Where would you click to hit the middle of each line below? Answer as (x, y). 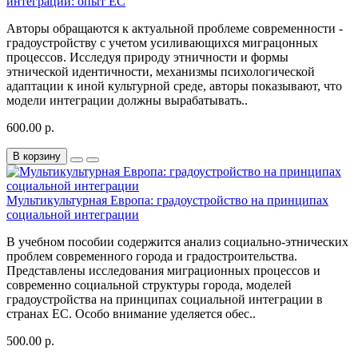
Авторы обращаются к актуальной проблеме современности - (175, 29)
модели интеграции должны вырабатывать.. (127, 101)
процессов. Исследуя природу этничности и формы (147, 58)
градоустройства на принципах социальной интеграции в (165, 300)
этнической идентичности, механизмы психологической (161, 72)
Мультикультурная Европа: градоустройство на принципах (167, 201)
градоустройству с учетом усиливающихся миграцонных (162, 43)
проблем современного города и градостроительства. (152, 257)
